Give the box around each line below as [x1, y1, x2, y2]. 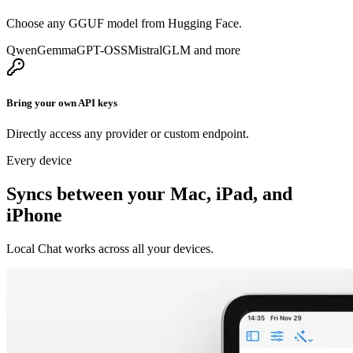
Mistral [128, 43, 162, 57]
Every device [6, 154, 72, 168]
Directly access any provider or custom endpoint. [6, 127, 249, 141]
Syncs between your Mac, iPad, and [6, 184, 292, 205]
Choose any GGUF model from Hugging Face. [6, 16, 242, 30]
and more [194, 43, 240, 57]
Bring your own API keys [6, 97, 117, 110]
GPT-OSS [76, 43, 128, 57]
